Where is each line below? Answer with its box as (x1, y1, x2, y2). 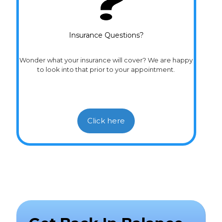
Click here (87, 116, 125, 125)
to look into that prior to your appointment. (37, 65, 175, 73)
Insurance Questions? (68, 31, 144, 40)
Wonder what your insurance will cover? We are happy (19, 56, 193, 64)
